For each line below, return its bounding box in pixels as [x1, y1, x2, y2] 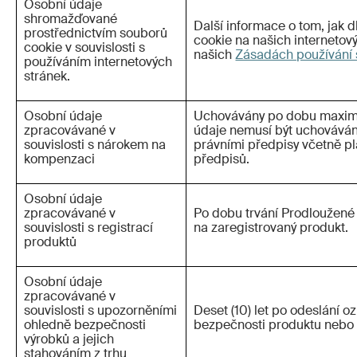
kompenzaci [24, 151, 96, 168]
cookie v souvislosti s [24, 39, 146, 57]
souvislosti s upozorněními [24, 302, 178, 320]
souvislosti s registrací [24, 219, 154, 237]
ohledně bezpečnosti [24, 316, 147, 334]
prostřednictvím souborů [24, 25, 168, 42]
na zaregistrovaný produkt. [194, 219, 349, 237]
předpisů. [194, 151, 250, 168]
